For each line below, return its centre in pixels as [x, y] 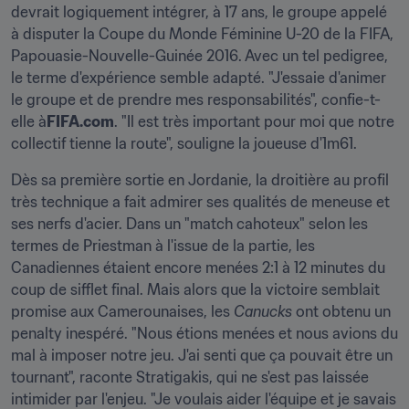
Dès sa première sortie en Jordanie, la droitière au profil [200, 180]
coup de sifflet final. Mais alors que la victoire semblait [195, 289]
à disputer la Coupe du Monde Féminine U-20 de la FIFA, [202, 34]
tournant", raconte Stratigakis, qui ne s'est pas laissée [190, 377]
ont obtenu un [343, 311]
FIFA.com [80, 121]
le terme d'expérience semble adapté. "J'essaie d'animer [199, 78]
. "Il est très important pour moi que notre [254, 121]
